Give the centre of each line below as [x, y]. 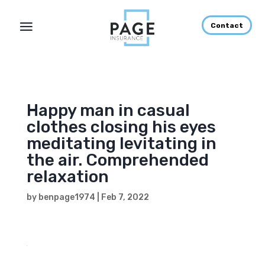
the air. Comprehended [117, 160]
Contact [227, 25]
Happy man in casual [108, 110]
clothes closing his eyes [121, 127]
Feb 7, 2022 [125, 197]
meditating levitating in [121, 143]
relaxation [67, 177]
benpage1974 [67, 197]
